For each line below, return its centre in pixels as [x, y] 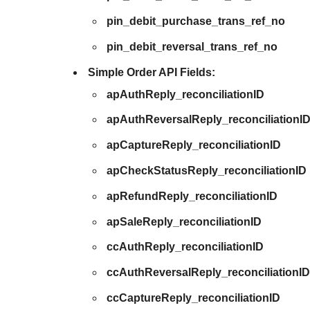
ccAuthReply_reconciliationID [185, 247]
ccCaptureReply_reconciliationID [194, 298]
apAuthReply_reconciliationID [186, 94]
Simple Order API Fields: [152, 72]
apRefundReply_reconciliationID [192, 196]
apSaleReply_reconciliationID [184, 221]
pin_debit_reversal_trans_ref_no [192, 46]
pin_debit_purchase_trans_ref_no [196, 21]
